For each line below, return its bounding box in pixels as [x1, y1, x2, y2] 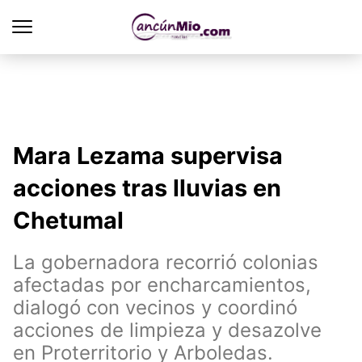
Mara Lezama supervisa [13, 141, 283, 170]
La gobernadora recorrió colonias [13, 250, 318, 274]
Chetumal [13, 206, 124, 234]
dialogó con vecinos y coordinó [13, 296, 297, 319]
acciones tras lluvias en [13, 174, 281, 202]
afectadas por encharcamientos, [13, 273, 311, 297]
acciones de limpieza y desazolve [13, 318, 322, 342]
